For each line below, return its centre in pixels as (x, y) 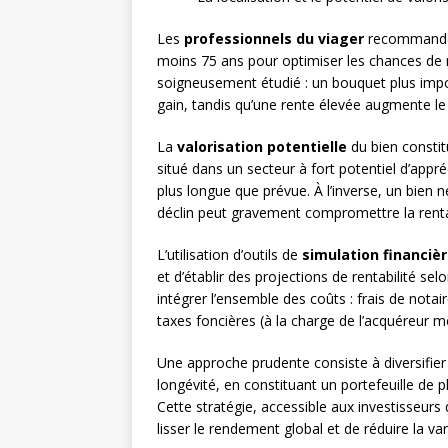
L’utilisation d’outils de (229, 255)
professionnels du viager (274, 39)
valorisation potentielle (262, 147)
